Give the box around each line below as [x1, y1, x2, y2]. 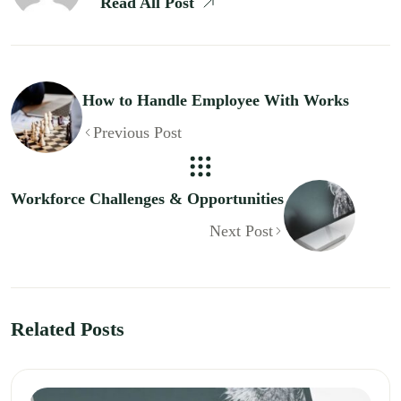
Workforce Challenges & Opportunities [11, 189, 285, 208]
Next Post [209, 221, 274, 240]
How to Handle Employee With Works [82, 90, 350, 109]
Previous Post [93, 123, 183, 141]
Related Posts [11, 317, 125, 340]
